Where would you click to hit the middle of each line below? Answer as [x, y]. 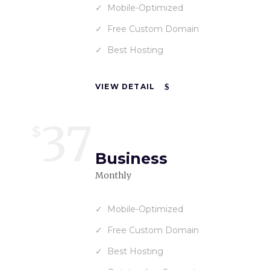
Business [131, 159]
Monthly [113, 175]
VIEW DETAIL [125, 86]
